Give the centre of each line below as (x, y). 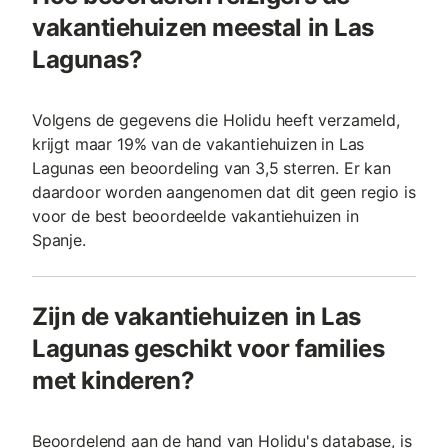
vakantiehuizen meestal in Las (203, 28)
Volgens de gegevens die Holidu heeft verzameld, (216, 120)
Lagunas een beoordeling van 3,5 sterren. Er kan (211, 168)
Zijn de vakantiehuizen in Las (196, 317)
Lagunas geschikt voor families (208, 349)
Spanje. (59, 240)
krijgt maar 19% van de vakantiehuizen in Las (198, 144)
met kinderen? (113, 381)
